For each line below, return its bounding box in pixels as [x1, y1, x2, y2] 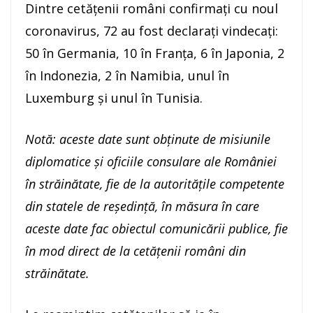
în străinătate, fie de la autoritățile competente [25, 175, 284, 193]
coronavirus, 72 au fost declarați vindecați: [25, 22, 278, 40]
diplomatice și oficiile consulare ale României [25, 153, 277, 170]
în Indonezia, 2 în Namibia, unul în [25, 67, 229, 85]
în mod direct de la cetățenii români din [25, 242, 246, 260]
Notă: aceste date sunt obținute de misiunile [25, 131, 270, 148]
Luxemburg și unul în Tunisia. [25, 89, 203, 107]
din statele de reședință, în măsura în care [25, 198, 259, 215]
